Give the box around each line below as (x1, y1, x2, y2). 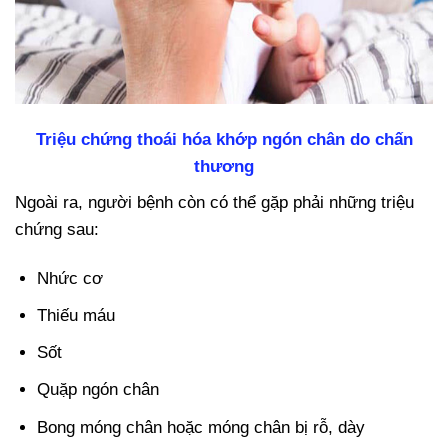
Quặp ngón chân (37, 380, 160, 400)
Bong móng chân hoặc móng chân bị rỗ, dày (37, 417, 366, 437)
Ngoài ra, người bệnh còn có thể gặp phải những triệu (15, 192, 414, 212)
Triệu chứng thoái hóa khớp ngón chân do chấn (35, 130, 413, 150)
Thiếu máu (37, 306, 116, 326)
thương (194, 157, 254, 177)
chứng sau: (15, 219, 99, 239)
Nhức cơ (37, 268, 104, 288)
